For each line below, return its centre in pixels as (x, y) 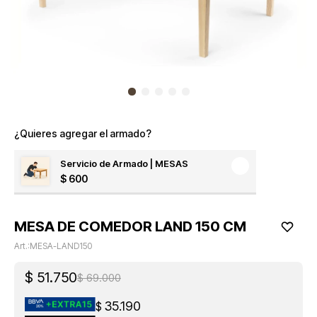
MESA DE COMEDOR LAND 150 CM (130, 226)
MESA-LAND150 (61, 246)
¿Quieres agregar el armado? (83, 133)
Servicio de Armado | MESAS (126, 163)
